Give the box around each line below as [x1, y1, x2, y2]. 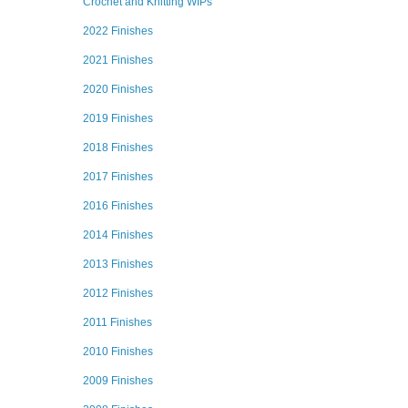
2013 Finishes [83, 258, 153, 270]
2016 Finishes [83, 199, 153, 212]
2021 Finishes [83, 54, 153, 66]
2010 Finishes [83, 345, 153, 358]
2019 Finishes [83, 112, 153, 125]
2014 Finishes [83, 229, 153, 241]
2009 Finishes [83, 374, 153, 387]
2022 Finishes [83, 25, 153, 37]
